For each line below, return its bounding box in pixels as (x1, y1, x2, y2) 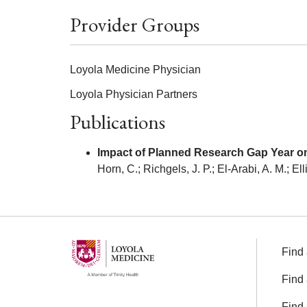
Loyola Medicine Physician (70, 63, 201, 75)
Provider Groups (70, 11, 199, 38)
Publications (70, 108, 165, 135)
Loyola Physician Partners (70, 88, 197, 100)
